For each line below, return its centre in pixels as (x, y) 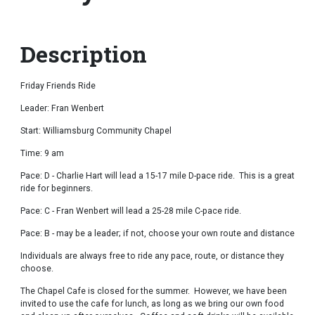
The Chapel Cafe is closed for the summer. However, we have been (154, 291)
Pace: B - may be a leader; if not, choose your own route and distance (157, 233)
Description (84, 53)
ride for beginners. (57, 188)
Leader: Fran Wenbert (62, 108)
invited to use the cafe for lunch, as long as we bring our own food (152, 303)
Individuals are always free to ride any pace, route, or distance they (152, 256)
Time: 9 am (42, 153)
